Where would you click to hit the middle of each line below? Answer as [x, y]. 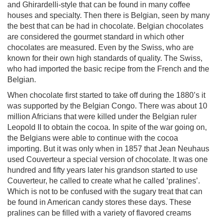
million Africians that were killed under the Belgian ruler [102, 117]
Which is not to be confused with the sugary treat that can [105, 191]
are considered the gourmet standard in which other [96, 37]
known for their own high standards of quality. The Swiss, [105, 58]
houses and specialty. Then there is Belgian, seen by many [109, 15]
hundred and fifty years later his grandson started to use [102, 170]
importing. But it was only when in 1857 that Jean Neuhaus [108, 149]
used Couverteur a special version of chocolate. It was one [108, 159]
